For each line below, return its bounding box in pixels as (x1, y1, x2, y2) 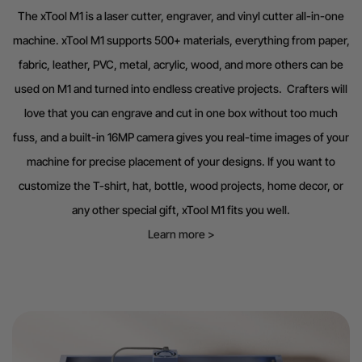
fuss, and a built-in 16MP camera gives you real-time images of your (13, 129, 349, 144)
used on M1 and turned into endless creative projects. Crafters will (15, 81, 347, 95)
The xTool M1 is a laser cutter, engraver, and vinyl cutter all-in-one (18, 8, 344, 23)
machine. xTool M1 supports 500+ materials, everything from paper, (12, 32, 350, 47)
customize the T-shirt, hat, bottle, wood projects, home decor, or (19, 178, 343, 192)
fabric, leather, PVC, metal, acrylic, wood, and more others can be (19, 57, 343, 71)
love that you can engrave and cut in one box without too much (24, 105, 338, 120)
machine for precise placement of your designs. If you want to (27, 154, 335, 168)
